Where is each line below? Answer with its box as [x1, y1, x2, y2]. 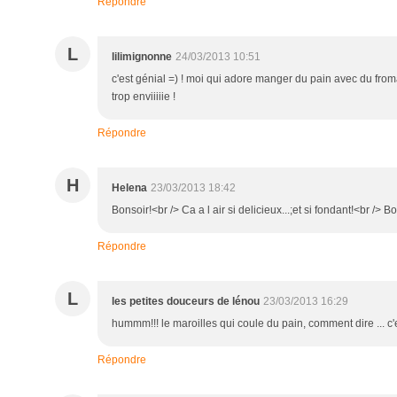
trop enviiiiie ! [112, 90, 175, 103]
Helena [112, 182, 147, 194]
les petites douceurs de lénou [112, 295, 260, 307]
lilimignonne [112, 51, 172, 63]
